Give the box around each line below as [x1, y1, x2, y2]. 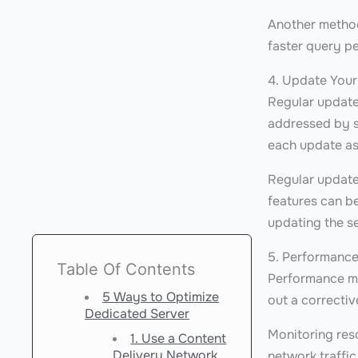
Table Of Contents [57, 260, 195, 280]
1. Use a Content [130, 330, 227, 348]
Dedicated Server [85, 305, 190, 323]
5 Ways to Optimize [102, 288, 220, 306]
